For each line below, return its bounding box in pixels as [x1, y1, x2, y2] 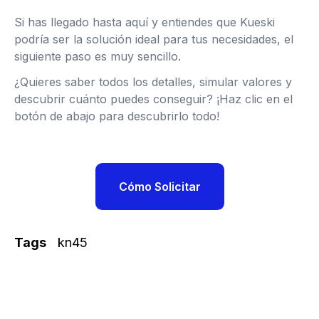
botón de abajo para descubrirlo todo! [14, 109, 219, 123]
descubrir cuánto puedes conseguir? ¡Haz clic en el [14, 92, 293, 106]
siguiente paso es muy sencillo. [14, 49, 181, 63]
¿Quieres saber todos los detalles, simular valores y [14, 75, 292, 89]
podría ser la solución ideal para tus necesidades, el [14, 32, 293, 46]
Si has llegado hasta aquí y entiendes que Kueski [14, 15, 275, 29]
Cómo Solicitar [118, 179, 201, 194]
